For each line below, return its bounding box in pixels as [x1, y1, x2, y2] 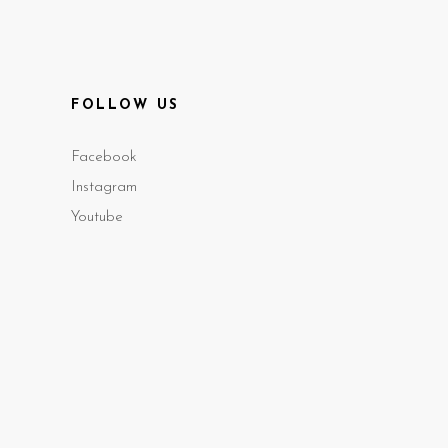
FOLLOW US [71, 98, 180, 114]
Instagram [71, 180, 137, 196]
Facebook [71, 150, 137, 166]
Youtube [71, 210, 123, 226]
